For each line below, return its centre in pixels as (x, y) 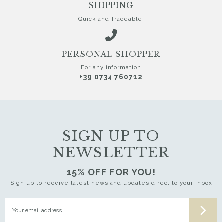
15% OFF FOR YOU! (111, 172)
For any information (111, 67)
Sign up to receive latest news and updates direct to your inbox (111, 183)
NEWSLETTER (111, 153)
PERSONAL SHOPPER (111, 54)
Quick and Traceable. (111, 19)
